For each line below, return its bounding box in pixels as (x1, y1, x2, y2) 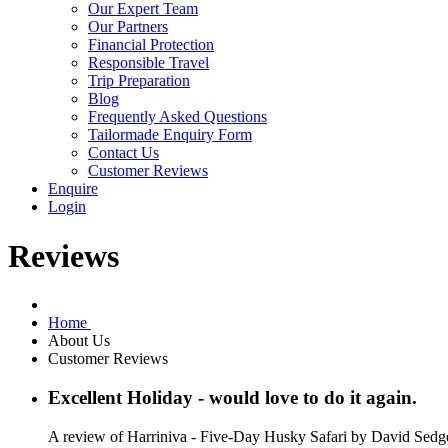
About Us (48, 332, 114, 350)
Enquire (48, 180, 98, 198)
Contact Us (88, 144, 159, 162)
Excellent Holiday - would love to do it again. (48, 387, 417, 409)
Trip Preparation (88, 72, 190, 90)
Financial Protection (88, 36, 214, 54)
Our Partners (88, 18, 168, 36)
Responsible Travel (88, 54, 209, 72)
